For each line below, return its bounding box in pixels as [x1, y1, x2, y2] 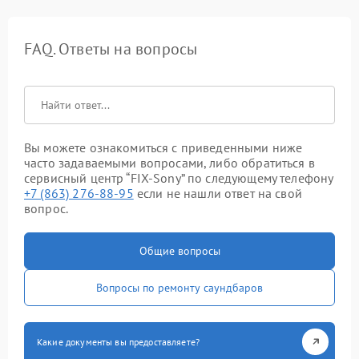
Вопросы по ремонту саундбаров [96, 280, 263, 295]
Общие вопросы [139, 243, 220, 258]
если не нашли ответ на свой [133, 184, 302, 201]
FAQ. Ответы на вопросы [24, 38, 198, 59]
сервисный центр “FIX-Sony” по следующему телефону [24, 169, 333, 186]
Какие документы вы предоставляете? [37, 335, 200, 348]
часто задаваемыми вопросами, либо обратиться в [24, 154, 315, 171]
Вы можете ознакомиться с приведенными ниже [24, 139, 303, 155]
